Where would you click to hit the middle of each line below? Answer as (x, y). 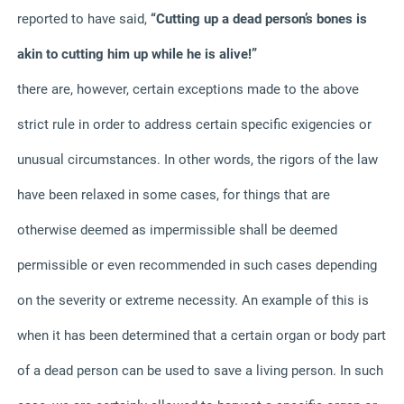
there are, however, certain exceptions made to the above (188, 89)
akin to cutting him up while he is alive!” (137, 54)
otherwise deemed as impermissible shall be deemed (177, 230)
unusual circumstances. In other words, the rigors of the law (197, 159)
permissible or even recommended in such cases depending (197, 265)
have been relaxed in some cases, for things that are (174, 194)
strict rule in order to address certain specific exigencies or (194, 124)
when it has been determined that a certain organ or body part (202, 335)
